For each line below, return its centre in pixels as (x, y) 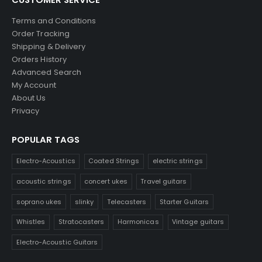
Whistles (31, 222)
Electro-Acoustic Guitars (57, 242)
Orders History (39, 59)
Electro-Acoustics (46, 161)
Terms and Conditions (54, 20)
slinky (84, 201)
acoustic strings (44, 181)
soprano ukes (39, 201)
